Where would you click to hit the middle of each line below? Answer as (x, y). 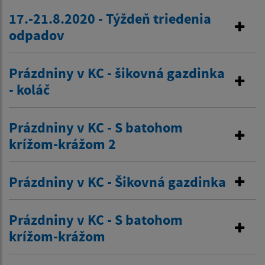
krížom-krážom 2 (62, 144)
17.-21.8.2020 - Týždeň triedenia (110, 19)
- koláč (29, 90)
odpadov (37, 35)
